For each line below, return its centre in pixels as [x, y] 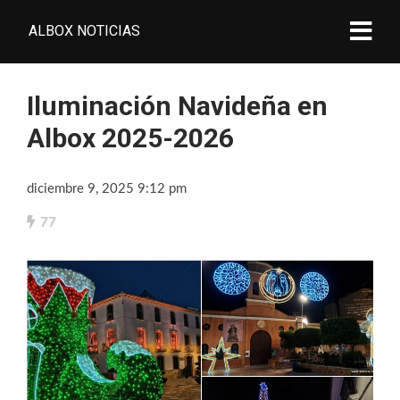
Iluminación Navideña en [177, 106]
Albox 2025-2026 [130, 138]
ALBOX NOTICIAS [84, 31]
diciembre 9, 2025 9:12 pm [107, 189]
